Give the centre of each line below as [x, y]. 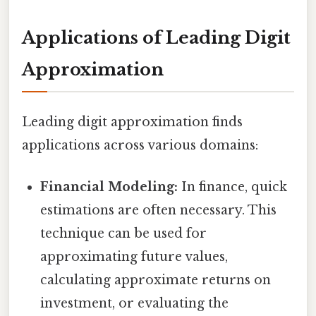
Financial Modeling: [109, 187]
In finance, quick [233, 187]
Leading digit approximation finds [132, 122]
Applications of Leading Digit [156, 37]
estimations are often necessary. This [159, 211]
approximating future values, [134, 257]
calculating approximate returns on [156, 280]
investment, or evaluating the [135, 304]
